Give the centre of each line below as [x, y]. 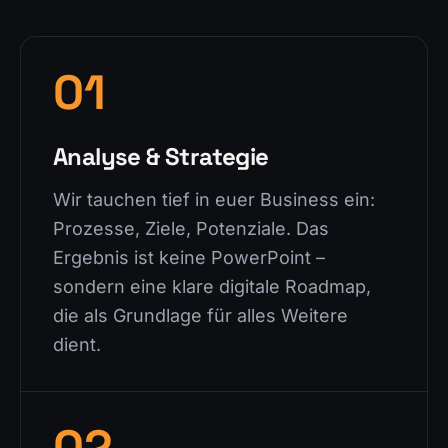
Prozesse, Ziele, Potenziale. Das [191, 228]
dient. [77, 344]
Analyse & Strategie [161, 156]
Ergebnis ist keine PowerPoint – [189, 257]
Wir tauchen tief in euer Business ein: [214, 199]
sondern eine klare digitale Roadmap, [212, 286]
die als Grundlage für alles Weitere [200, 315]
